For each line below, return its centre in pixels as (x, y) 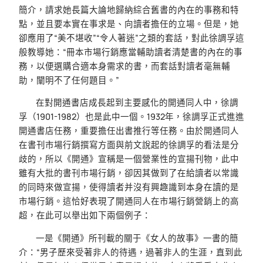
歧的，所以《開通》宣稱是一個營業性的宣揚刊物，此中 (129, 159)
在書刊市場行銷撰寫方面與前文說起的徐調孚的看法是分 (129, 145)
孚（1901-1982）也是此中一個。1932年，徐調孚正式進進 (131, 117)
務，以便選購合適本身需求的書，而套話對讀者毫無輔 (124, 66)
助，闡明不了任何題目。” (69, 80)
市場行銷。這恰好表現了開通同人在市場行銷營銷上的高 (129, 201)
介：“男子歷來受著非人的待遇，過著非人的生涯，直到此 (131, 252)
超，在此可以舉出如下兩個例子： (85, 215)
